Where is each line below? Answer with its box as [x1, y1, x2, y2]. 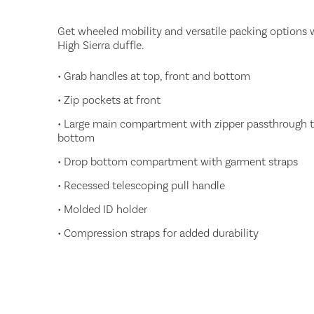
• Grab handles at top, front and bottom [57, 69, 250, 83]
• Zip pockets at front [57, 93, 161, 107]
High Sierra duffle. [57, 38, 144, 53]
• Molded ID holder [57, 202, 147, 217]
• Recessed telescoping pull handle [57, 178, 225, 193]
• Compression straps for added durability [57, 226, 259, 240]
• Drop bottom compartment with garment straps [57, 154, 298, 169]
